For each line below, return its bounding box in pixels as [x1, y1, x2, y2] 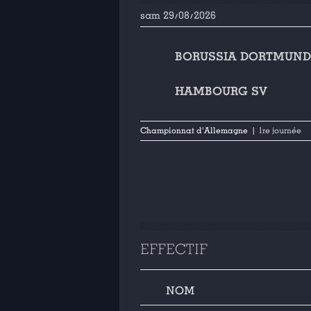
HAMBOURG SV [175, 84, 267, 99]
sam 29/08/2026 [140, 9, 216, 22]
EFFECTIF [140, 241, 208, 258]
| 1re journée [251, 126, 301, 136]
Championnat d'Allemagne [140, 126, 248, 136]
